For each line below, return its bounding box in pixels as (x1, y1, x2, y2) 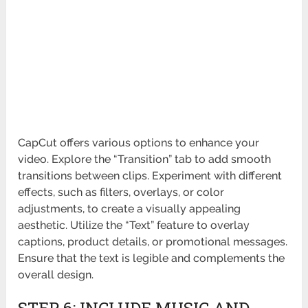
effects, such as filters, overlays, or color (18, 186, 225, 199)
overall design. (18, 268, 94, 282)
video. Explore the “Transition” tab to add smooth (18, 153, 272, 166)
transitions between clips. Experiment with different (18, 169, 283, 183)
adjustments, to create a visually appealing (18, 202, 241, 216)
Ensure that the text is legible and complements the (18, 252, 285, 265)
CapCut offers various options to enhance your (18, 136, 260, 150)
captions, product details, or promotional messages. (18, 235, 288, 249)
